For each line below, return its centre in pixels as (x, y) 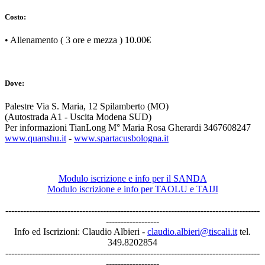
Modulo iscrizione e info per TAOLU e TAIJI (132, 189)
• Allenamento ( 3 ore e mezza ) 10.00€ (78, 40)
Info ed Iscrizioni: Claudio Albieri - (81, 232)
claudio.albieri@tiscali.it (192, 232)
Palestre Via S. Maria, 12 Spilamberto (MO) (87, 106)
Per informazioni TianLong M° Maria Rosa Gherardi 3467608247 (128, 128)
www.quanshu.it (35, 138)
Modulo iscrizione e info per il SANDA (132, 179)
